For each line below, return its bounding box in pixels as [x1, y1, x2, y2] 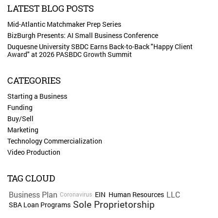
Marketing [7, 125, 38, 135]
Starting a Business [7, 91, 67, 101]
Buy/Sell [7, 114, 34, 124]
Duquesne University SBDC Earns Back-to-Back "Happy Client [7, 42, 193, 52]
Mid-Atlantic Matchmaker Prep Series [7, 19, 121, 29]
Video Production [7, 147, 60, 157]
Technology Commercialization [7, 136, 102, 146]
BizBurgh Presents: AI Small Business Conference [7, 31, 158, 40]
